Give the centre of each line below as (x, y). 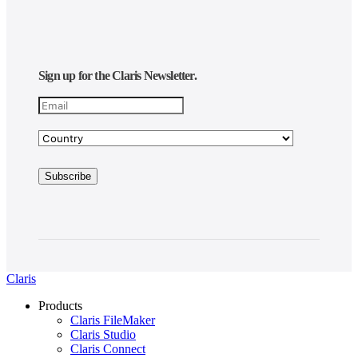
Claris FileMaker (113, 320)
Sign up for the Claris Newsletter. (117, 75)
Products (60, 305)
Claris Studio (103, 334)
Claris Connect (108, 348)
